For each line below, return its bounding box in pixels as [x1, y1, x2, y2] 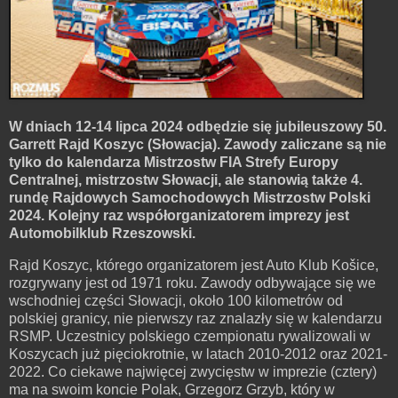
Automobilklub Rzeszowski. [9, 225, 195, 241]
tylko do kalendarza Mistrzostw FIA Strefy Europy [9, 154, 338, 170]
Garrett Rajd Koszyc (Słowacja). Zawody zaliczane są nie [9, 136, 386, 152]
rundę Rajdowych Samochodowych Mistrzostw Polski [9, 189, 370, 205]
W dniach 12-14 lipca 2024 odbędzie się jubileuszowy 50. [9, 118, 386, 134]
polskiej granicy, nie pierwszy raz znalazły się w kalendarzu [9, 310, 382, 326]
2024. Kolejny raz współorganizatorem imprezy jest [9, 207, 349, 223]
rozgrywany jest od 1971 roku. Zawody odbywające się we [9, 275, 376, 291]
